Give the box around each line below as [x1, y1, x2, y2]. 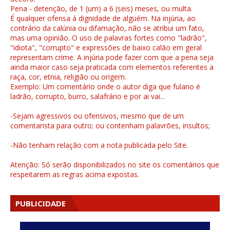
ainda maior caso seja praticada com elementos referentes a [10, 62, 214, 72]
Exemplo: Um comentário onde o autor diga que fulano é [10, 82, 200, 92]
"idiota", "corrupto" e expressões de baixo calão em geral [10, 43, 202, 53]
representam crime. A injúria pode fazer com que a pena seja [10, 52, 214, 63]
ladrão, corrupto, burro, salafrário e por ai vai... [10, 91, 165, 102]
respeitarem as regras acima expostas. [10, 169, 139, 180]
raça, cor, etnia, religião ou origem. [10, 72, 126, 82]
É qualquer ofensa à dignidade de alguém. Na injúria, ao [10, 13, 196, 24]
